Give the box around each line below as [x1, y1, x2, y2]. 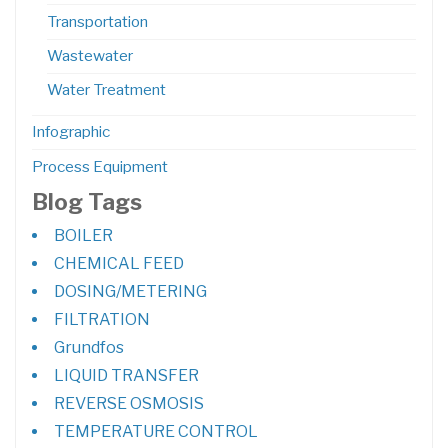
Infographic [31, 122, 110, 142]
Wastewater [46, 46, 133, 66]
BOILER [53, 226, 113, 246]
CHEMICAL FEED [53, 254, 184, 274]
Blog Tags [31, 189, 142, 216]
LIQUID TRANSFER [53, 366, 199, 386]
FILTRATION [53, 310, 150, 330]
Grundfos [53, 338, 124, 358]
